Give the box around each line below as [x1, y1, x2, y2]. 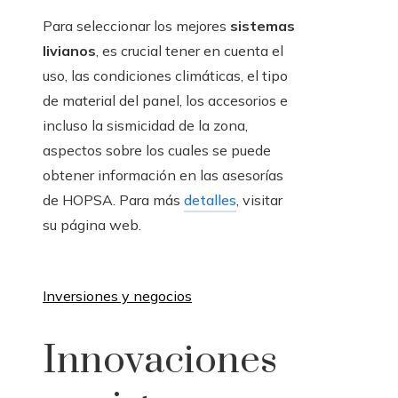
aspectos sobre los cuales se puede [43, 140, 271, 159]
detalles [184, 190, 236, 209]
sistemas [230, 16, 295, 35]
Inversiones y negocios [43, 286, 192, 305]
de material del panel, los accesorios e [43, 91, 288, 109]
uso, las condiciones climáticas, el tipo [43, 66, 288, 84]
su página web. [43, 215, 141, 234]
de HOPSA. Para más [43, 190, 184, 209]
